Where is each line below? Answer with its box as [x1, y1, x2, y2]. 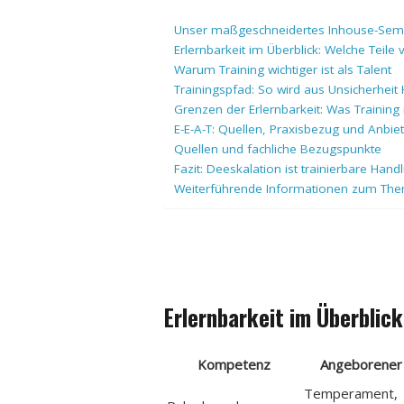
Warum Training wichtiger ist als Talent [174, 61, 392, 78]
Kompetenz [197, 354, 271, 373]
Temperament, [304, 383, 399, 402]
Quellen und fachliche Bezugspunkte [174, 141, 382, 158]
